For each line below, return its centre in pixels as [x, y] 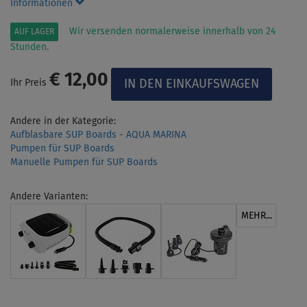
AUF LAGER [34, 32]
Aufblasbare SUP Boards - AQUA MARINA [98, 135]
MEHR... [256, 216]
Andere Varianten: [49, 196]
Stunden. [29, 47]
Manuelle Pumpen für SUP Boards [84, 162]
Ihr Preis [30, 83]
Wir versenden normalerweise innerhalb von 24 [172, 31]
